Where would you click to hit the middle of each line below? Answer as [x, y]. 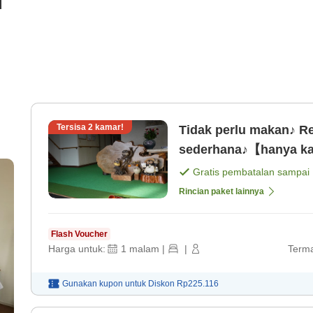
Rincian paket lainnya [221, 192]
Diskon [162, 284]
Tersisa [72, 128]
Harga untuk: [77, 249]
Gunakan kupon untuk [104, 284]
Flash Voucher [79, 234]
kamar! [108, 128]
